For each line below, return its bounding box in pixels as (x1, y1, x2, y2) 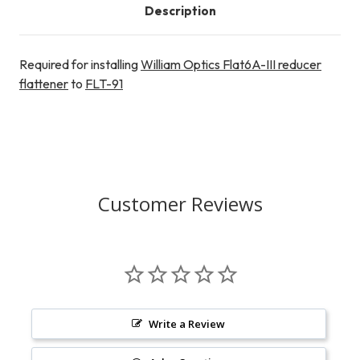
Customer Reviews (97, 190, 263, 218)
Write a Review (149, 317, 226, 332)
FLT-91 (85, 76, 123, 92)
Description (144, 3, 216, 19)
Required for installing (19, 56, 141, 73)
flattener (19, 76, 68, 92)
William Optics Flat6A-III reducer (141, 56, 321, 73)
